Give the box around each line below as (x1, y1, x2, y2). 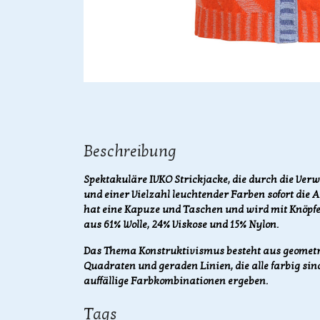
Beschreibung (84, 142, 176, 161)
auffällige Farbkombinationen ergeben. (84, 275, 268, 287)
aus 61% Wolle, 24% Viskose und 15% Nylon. (84, 219, 279, 231)
